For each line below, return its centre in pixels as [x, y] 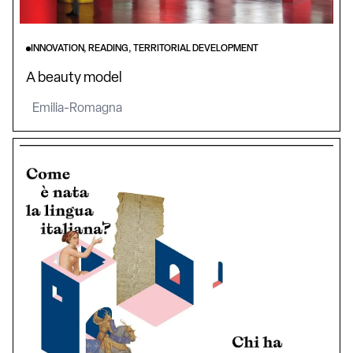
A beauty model [74, 78]
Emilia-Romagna [77, 109]
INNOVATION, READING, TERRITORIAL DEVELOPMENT [145, 49]
